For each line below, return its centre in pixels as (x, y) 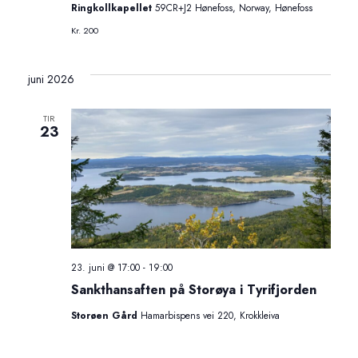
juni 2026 (51, 80)
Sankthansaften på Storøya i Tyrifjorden (193, 289)
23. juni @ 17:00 (105, 267)
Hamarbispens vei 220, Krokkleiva (210, 315)
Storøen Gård (105, 315)
